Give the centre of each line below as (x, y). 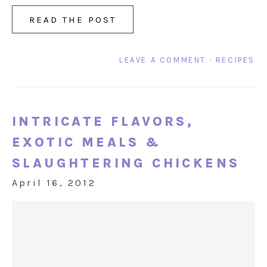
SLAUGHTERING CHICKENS (126, 164)
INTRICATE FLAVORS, (103, 122)
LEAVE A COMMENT (162, 60)
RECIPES (235, 60)
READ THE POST (73, 20)
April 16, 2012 (54, 183)
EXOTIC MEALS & (87, 143)
